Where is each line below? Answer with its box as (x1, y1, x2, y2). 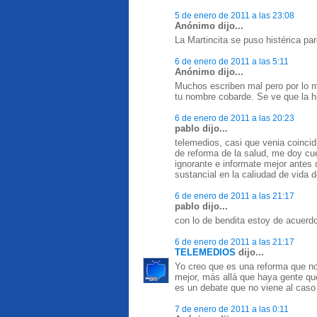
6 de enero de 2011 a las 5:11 (175, 57, 289, 66)
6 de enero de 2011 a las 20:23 (175, 113, 294, 122)
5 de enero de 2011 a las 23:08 (175, 11, 294, 20)
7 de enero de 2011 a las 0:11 (175, 304, 289, 313)
